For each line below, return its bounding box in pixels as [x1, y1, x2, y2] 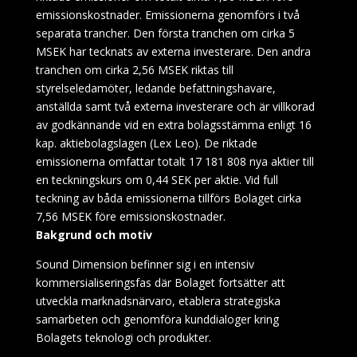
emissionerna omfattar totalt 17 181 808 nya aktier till [35, 154, 314, 169]
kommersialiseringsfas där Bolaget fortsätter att [35, 275, 285, 290]
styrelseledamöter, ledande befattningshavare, [35, 80, 276, 96]
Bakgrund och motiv [35, 227, 152, 242]
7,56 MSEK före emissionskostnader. [35, 209, 226, 224]
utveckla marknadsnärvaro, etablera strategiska [35, 293, 280, 308]
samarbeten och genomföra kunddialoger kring [35, 312, 279, 327]
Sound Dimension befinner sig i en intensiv [35, 257, 254, 272]
